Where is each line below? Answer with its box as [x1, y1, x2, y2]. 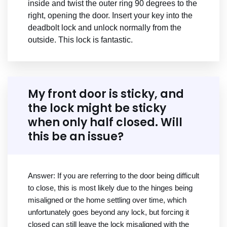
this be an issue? [28, 129, 124, 145]
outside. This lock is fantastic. [28, 35, 133, 45]
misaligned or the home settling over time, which [28, 196, 186, 205]
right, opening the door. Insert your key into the [28, 11, 193, 20]
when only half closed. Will [28, 115, 182, 131]
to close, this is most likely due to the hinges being [28, 183, 193, 193]
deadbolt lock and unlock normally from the [28, 23, 181, 32]
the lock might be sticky [28, 100, 166, 117]
